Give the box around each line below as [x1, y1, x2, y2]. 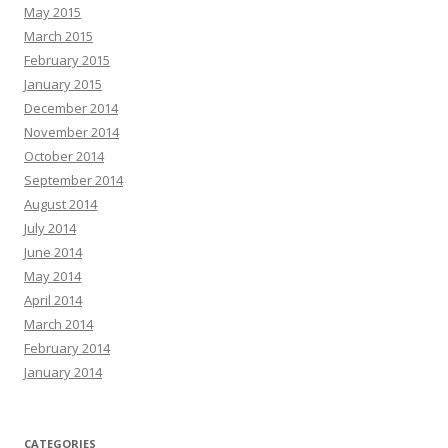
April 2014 [24, 291, 82, 309]
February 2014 [24, 339, 110, 357]
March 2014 [24, 315, 93, 333]
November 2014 [24, 123, 119, 141]
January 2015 [24, 75, 102, 93]
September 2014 [24, 171, 123, 189]
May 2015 [24, 3, 81, 21]
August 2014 [24, 195, 97, 213]
